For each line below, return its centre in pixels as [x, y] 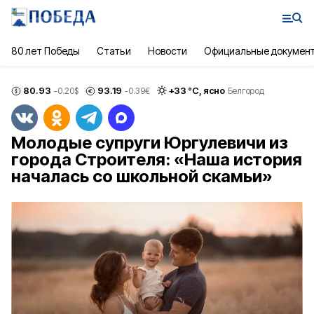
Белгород [246, 90]
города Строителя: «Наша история [157, 159]
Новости [167, 51]
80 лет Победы [46, 51]
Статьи [114, 51]
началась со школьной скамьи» [142, 176]
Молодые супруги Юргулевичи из [149, 143]
